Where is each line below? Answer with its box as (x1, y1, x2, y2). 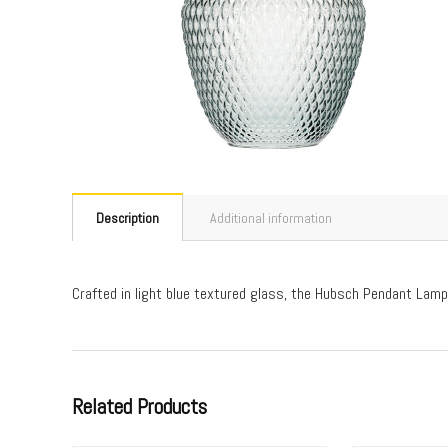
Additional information (210, 209, 332, 228)
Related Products (72, 393, 207, 421)
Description (96, 209, 159, 228)
